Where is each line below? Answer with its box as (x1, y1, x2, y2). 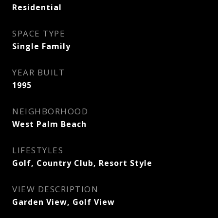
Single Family (12, 41, 71, 52)
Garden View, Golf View (12, 197, 115, 207)
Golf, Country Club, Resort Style (12, 158, 152, 168)
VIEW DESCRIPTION (12, 183, 98, 195)
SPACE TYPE (12, 28, 65, 39)
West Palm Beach (12, 119, 87, 129)
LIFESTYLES (12, 145, 63, 156)
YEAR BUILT (12, 67, 65, 78)
